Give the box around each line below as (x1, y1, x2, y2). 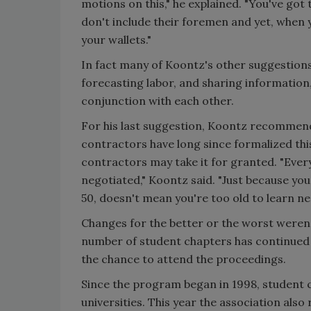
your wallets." (81, 33, 151, 47)
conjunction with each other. (81, 94, 234, 108)
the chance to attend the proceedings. (81, 252, 286, 266)
